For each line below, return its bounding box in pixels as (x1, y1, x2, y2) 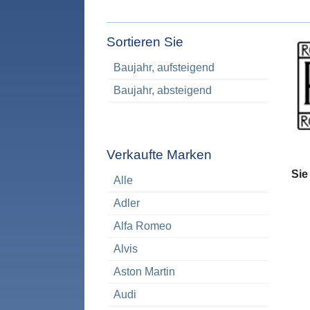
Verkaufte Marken (107, 147, 212, 163)
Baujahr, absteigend (113, 84, 212, 97)
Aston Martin (113, 266, 176, 278)
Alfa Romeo (113, 220, 172, 232)
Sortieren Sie (107, 34, 183, 49)
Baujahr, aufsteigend (113, 62, 215, 74)
